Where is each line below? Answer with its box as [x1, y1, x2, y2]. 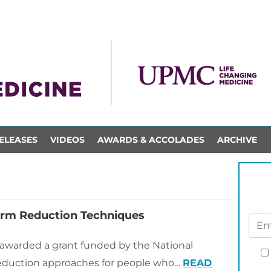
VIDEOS [50, 134, 85, 145]
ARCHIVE [217, 134, 257, 145]
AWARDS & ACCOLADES [97, 134, 204, 145]
